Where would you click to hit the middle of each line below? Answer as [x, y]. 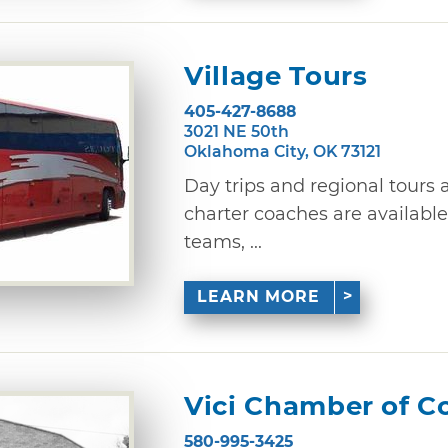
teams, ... [223, 241]
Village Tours [276, 76]
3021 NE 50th [236, 131]
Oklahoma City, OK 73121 [282, 151]
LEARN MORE [259, 297]
